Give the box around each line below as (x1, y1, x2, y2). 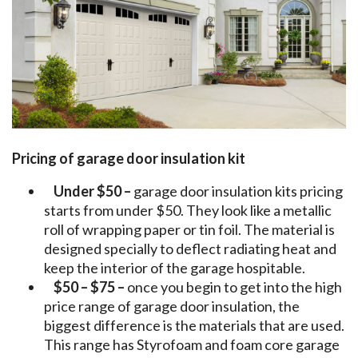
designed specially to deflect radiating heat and (44, 240, 336, 258)
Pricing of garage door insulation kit (12, 149, 248, 168)
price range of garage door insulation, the (44, 297, 300, 316)
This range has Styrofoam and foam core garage (44, 336, 340, 354)
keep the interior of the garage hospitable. (44, 259, 305, 277)
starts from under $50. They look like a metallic (44, 201, 332, 220)
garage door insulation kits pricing (133, 182, 343, 201)
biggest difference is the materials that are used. (44, 316, 344, 335)
